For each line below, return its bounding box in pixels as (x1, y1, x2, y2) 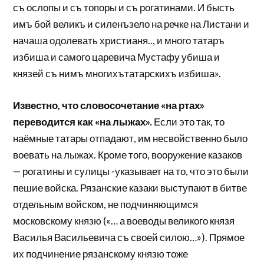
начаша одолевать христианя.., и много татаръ (13, 34, 225, 47)
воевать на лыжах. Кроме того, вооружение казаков (13, 148, 243, 161)
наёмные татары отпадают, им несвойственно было (13, 131, 248, 144)
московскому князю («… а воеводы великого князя (13, 214, 235, 227)
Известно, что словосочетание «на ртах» (13, 98, 205, 111)
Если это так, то (152, 115, 225, 128)
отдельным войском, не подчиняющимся (13, 197, 199, 210)
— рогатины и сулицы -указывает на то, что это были (13, 164, 249, 177)
